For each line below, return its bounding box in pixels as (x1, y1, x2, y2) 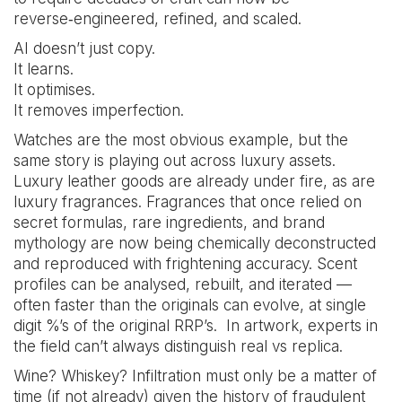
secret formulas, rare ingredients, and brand (13, 214, 325, 232)
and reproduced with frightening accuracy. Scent (13, 255, 357, 273)
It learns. (13, 60, 74, 78)
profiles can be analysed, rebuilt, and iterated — (13, 275, 352, 293)
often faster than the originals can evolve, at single (13, 296, 366, 314)
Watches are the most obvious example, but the (13, 131, 348, 149)
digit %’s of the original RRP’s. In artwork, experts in (13, 317, 378, 335)
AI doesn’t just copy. (13, 39, 155, 57)
